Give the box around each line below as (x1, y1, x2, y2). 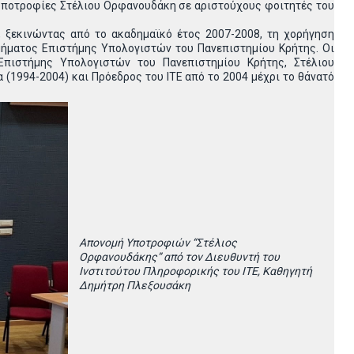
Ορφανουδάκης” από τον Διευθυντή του (79, 250, 280, 263)
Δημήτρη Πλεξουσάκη (79, 279, 190, 292)
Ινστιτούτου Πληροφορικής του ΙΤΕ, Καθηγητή (79, 265, 312, 277)
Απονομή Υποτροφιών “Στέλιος (79, 236, 237, 249)
